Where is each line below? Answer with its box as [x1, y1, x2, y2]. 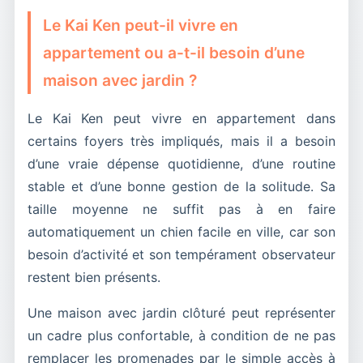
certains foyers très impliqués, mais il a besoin [28, 132, 335, 149]
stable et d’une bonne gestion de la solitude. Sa [28, 177, 335, 194]
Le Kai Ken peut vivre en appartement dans [28, 109, 335, 126]
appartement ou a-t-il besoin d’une [43, 42, 305, 62]
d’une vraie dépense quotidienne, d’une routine [28, 155, 335, 172]
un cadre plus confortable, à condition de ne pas [28, 327, 335, 344]
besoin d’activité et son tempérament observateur [28, 246, 335, 263]
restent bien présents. [28, 268, 160, 285]
